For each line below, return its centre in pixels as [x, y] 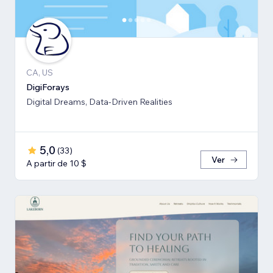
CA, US [40, 73]
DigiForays [48, 87]
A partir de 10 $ [56, 164]
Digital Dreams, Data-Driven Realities [99, 102]
